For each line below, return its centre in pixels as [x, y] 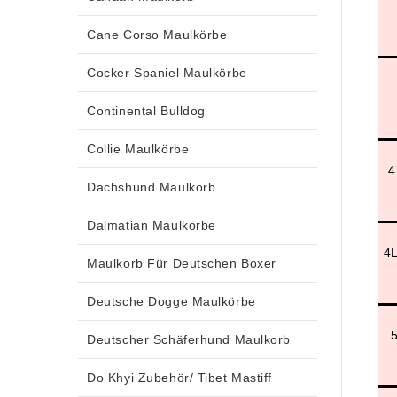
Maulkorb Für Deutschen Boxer [182, 263]
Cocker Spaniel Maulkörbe [167, 72]
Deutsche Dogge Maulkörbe [171, 301]
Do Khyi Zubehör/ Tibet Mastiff [180, 377]
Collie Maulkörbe [138, 148]
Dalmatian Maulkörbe [152, 225]
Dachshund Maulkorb [152, 187]
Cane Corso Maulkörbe [157, 34]
